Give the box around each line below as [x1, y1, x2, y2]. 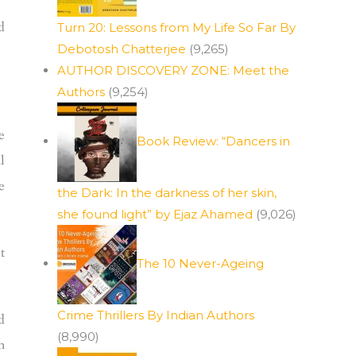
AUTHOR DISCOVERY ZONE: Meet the [57, 63, 289, 78]
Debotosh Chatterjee [57, 41, 186, 56]
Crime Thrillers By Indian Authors [57, 308, 254, 323]
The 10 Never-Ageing [137, 255, 264, 271]
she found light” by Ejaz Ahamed [57, 207, 253, 222]
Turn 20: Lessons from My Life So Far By [57, 20, 296, 35]
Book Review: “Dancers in [137, 133, 290, 149]
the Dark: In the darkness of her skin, [57, 185, 277, 200]
